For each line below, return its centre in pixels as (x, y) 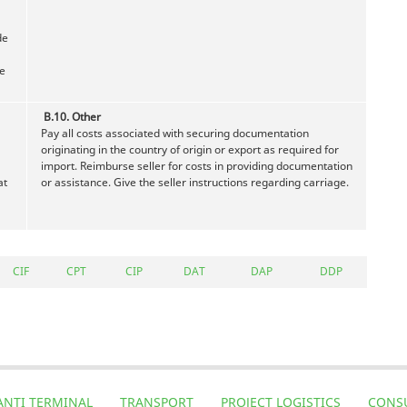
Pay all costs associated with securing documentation (175, 133)
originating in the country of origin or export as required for (190, 149)
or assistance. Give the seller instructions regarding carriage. (195, 182)
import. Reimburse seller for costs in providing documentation (197, 165)
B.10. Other (72, 116)
